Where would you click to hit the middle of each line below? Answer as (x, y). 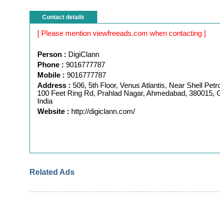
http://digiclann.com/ (103, 111)
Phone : (51, 65)
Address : (54, 85)
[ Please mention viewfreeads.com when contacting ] (122, 33)
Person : (52, 55)
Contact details (63, 17)
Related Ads (52, 172)
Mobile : (51, 75)
